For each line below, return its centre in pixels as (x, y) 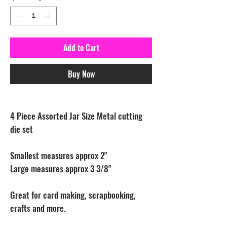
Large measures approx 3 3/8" (61, 168)
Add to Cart (81, 48)
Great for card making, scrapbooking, (73, 195)
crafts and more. (38, 208)
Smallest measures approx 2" (59, 155)
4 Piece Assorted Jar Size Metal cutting (76, 116)
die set (22, 129)
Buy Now (81, 74)
